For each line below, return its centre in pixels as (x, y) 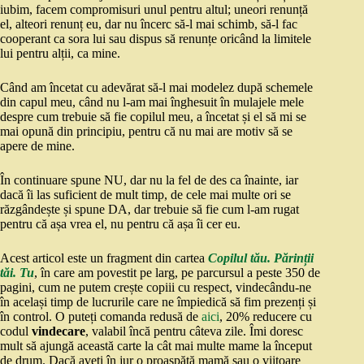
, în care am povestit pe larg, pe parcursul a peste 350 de (177, 273)
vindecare (58, 331)
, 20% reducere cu (266, 317)
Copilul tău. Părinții (261, 258)
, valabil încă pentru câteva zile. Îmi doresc (194, 331)
